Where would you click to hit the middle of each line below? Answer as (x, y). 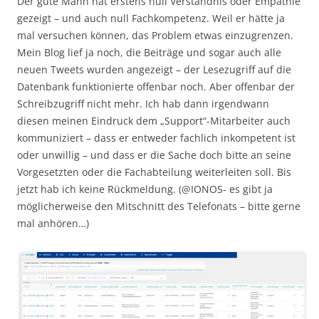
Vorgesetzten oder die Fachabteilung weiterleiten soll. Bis (154, 172)
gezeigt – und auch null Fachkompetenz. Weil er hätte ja (151, 18)
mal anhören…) (53, 223)
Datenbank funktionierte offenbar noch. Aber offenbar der (156, 86)
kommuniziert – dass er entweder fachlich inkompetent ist (156, 137)
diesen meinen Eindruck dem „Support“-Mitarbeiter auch (154, 120)
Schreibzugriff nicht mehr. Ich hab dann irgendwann (143, 103)
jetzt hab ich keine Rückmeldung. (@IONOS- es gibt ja (145, 189)
